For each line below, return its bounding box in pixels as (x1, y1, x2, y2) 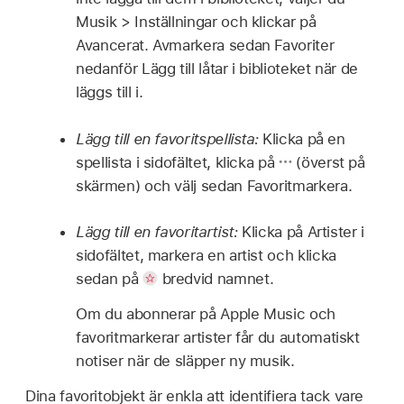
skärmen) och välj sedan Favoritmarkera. (76, 176, 353, 195)
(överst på (291, 152, 365, 171)
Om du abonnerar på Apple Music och (76, 304, 335, 323)
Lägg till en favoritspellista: (76, 129, 259, 148)
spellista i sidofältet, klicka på (76, 152, 279, 171)
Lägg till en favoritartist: (76, 223, 238, 241)
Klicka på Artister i (237, 223, 364, 241)
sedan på (76, 270, 142, 288)
